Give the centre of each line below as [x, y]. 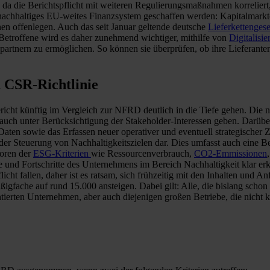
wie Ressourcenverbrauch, [143, 154]
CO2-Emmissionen [231, 154]
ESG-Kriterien [62, 154]
